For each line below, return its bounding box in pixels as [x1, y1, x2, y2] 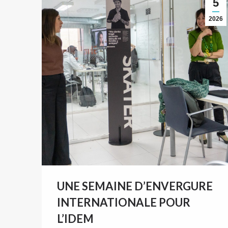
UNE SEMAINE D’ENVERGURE [57, 179, 213, 193]
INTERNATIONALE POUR [57, 195, 190, 210]
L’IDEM [57, 212, 94, 226]
